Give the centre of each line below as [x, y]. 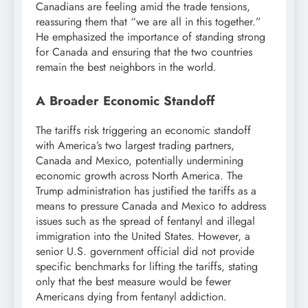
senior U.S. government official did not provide [145, 251]
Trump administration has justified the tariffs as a [146, 190]
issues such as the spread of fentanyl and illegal [145, 221]
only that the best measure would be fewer [133, 281]
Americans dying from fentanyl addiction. [131, 296]
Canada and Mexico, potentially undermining [140, 160]
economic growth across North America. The [139, 175]
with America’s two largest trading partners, [135, 145]
